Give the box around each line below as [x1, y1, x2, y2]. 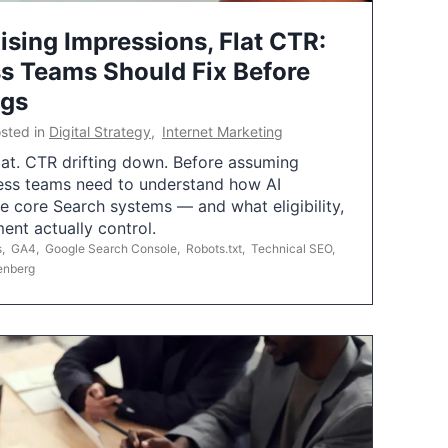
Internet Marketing [162, 122, 283, 140]
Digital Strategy [49, 122, 151, 140]
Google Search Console [45, 240, 177, 256]
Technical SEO [251, 240, 332, 256]
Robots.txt [186, 240, 242, 256]
